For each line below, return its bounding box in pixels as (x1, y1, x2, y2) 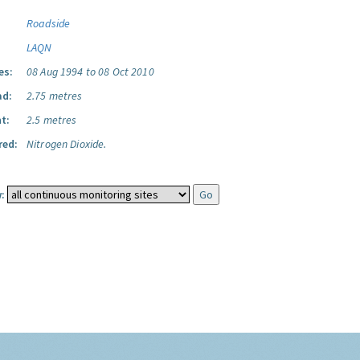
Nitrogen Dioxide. (27, 137, 107, 151)
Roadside (27, 16, 71, 31)
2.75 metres (27, 88, 83, 103)
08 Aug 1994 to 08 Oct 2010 (27, 64, 154, 79)
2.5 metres (27, 112, 77, 127)
